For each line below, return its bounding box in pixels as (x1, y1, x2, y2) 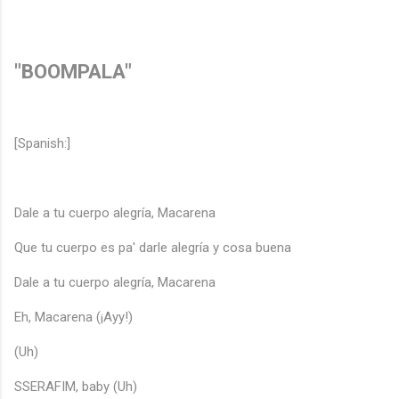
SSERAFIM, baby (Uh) (14, 379, 137, 395)
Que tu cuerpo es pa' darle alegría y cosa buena (14, 240, 291, 256)
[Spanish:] (14, 135, 70, 152)
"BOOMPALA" (14, 59, 132, 83)
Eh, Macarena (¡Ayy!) (14, 309, 133, 326)
